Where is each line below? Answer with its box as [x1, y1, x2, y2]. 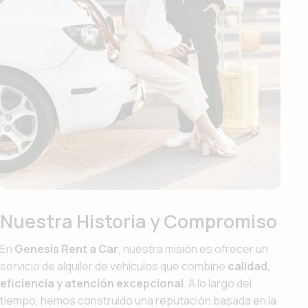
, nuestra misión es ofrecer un [118, 241, 268, 256]
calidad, [228, 258, 271, 274]
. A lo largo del [184, 276, 252, 291]
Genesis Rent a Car [14, 241, 118, 256]
